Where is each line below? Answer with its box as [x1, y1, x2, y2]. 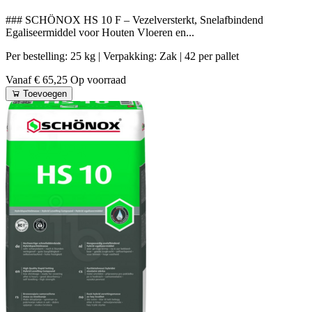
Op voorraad [70, 73, 126, 86]
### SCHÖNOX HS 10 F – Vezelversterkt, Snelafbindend [6, 13, 263, 26]
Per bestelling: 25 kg [6, 49, 98, 62]
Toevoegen [23, 88, 67, 99]
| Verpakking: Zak [98, 49, 180, 62]
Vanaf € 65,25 [6, 73, 70, 86]
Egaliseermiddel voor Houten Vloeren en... [6, 26, 194, 38]
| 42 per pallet [180, 49, 239, 62]
